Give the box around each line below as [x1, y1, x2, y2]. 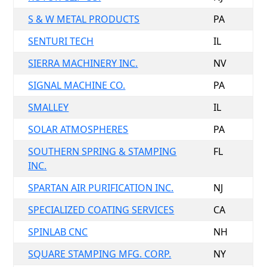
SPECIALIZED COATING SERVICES [28, 203, 175, 216]
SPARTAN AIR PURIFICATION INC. [28, 181, 174, 194]
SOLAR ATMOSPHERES [28, 123, 129, 136]
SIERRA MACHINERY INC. [28, 57, 138, 70]
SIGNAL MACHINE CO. [28, 79, 126, 92]
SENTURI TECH [28, 35, 94, 48]
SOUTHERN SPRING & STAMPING [28, 145, 177, 158]
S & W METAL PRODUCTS [28, 13, 140, 26]
